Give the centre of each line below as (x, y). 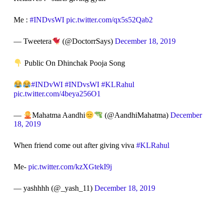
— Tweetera (32, 41)
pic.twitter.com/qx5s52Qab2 (109, 20)
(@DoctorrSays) (87, 41)
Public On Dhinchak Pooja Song (73, 63)
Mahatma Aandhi (58, 115)
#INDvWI (47, 85)
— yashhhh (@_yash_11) (54, 188)
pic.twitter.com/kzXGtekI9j (70, 167)
